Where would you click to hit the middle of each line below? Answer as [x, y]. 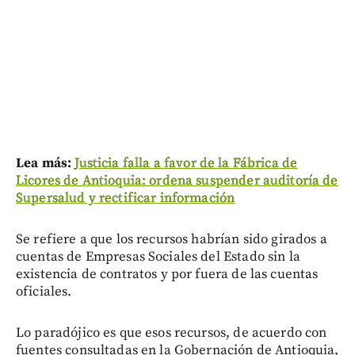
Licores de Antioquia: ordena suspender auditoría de [177, 180]
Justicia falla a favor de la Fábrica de [186, 163]
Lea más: [46, 163]
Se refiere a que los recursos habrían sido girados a [172, 239]
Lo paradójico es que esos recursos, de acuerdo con [172, 332]
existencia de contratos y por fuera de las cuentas [167, 274]
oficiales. [44, 291]
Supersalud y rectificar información [126, 198]
